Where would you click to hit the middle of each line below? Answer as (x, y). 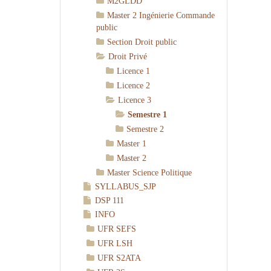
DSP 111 (110, 201)
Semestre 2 (145, 129)
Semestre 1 (148, 115)
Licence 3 (135, 100)
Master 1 (132, 144)
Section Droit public (142, 42)
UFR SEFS (117, 229)
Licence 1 (134, 71)
